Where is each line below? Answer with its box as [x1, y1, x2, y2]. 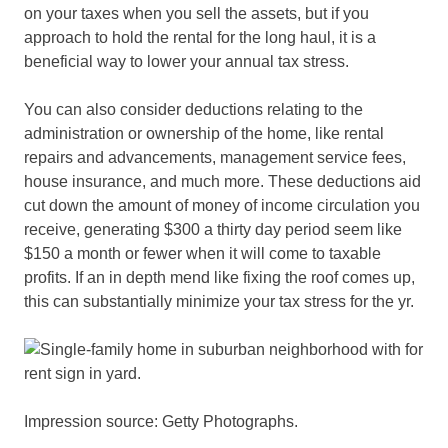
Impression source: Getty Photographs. [24, 412, 298, 430]
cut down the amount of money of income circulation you [24, 196, 420, 214]
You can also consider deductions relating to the [24, 100, 363, 118]
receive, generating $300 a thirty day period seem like [24, 220, 402, 238]
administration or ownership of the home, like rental [24, 124, 384, 142]
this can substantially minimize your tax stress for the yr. [24, 292, 414, 310]
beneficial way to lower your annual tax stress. [24, 52, 349, 70]
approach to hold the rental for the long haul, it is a [24, 28, 376, 46]
